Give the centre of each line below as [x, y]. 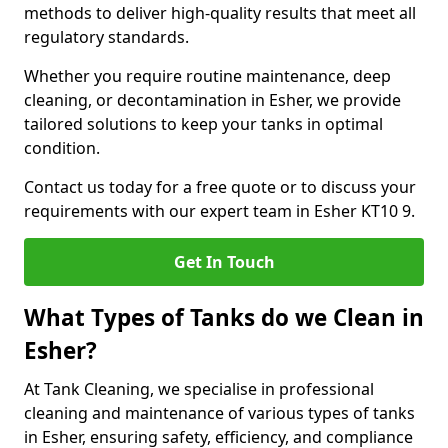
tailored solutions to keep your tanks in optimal [203, 124]
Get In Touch [224, 262]
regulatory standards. [106, 37]
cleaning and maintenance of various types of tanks [219, 413]
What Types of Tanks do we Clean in [224, 317]
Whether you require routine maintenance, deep [207, 76]
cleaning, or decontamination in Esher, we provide [212, 100]
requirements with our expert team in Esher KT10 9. [219, 211]
